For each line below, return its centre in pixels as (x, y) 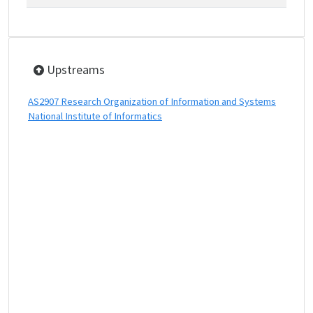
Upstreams (74, 70)
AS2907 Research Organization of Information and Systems (152, 101)
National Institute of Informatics (95, 116)
